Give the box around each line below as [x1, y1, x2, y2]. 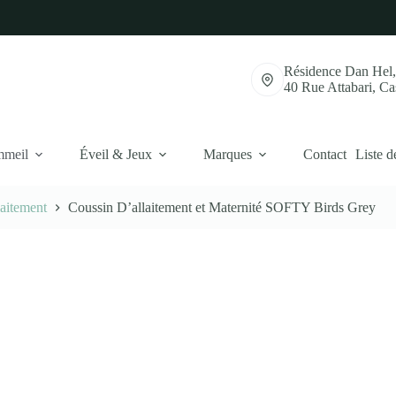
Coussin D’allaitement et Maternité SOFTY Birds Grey [68, 200, 377, 216]
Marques [203, 147, 252, 162]
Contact [303, 147, 346, 162]
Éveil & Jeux [80, 147, 152, 162]
